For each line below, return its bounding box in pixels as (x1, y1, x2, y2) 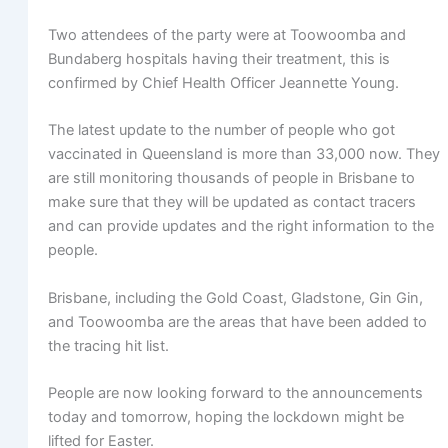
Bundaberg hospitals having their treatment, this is (47, 50, 390, 69)
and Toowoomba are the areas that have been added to (47, 312, 427, 331)
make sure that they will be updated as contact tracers (47, 193, 416, 212)
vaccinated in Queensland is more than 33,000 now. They (47, 145, 440, 164)
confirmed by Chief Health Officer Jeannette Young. (47, 74, 399, 93)
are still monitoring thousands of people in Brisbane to (47, 169, 415, 188)
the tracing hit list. (47, 336, 169, 355)
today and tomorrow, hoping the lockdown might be (47, 408, 404, 427)
